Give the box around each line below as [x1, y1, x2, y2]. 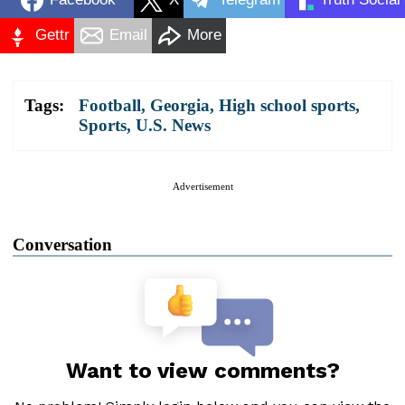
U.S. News [136, 115, 211, 135]
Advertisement [172, 180, 233, 192]
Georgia [150, 95, 210, 115]
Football [79, 95, 141, 115]
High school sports [219, 95, 355, 115]
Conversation [13, 234, 112, 254]
